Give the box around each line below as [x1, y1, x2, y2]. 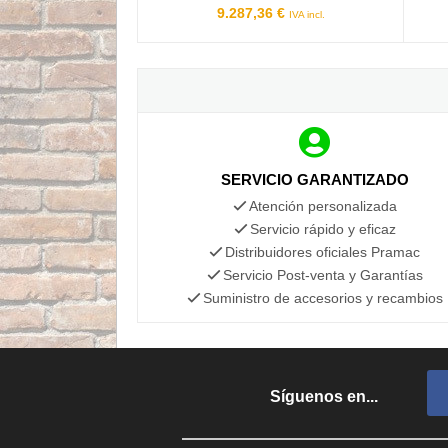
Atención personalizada [248, 197, 397, 214]
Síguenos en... [270, 387, 378, 405]
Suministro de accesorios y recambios [202, 289, 443, 306]
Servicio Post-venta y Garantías [222, 266, 423, 283]
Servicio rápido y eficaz [249, 220, 396, 237]
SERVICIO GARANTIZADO [220, 170, 409, 188]
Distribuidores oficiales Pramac [225, 243, 421, 260]
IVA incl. [288, 8, 325, 20]
